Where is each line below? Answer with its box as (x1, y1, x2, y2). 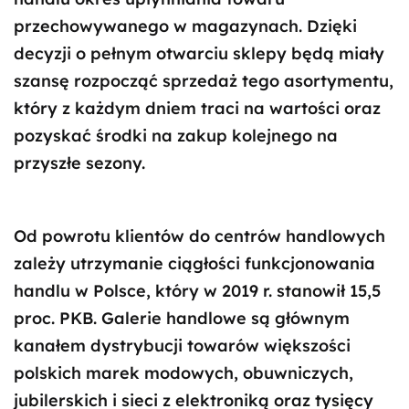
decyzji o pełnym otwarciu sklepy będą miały (14, 43, 384, 64)
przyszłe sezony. (14, 152, 145, 173)
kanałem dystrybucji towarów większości (14, 335, 351, 356)
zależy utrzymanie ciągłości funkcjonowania (14, 253, 375, 274)
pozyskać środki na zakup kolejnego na (14, 125, 338, 146)
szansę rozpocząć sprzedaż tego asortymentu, (14, 70, 393, 91)
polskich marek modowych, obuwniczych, (14, 362, 353, 383)
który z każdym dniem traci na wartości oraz (14, 98, 381, 119)
